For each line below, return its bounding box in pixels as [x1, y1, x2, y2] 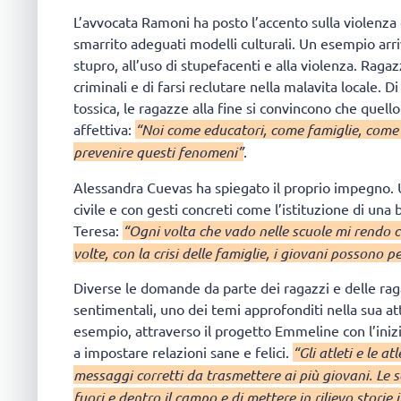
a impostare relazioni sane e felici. [73, 342, 293, 361]
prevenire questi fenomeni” [73, 142, 243, 162]
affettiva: [73, 120, 135, 139]
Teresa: [73, 220, 123, 239]
